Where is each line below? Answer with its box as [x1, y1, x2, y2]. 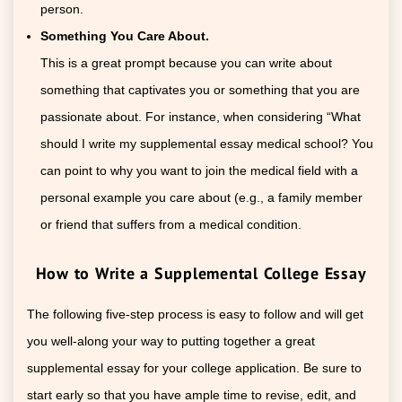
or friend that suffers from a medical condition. [40, 216, 301, 232]
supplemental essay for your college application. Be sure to [27, 360, 362, 375]
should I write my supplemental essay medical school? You [40, 135, 373, 151]
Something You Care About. [40, 28, 209, 43]
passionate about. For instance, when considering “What [40, 109, 361, 124]
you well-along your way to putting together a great [27, 333, 315, 348]
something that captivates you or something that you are [40, 82, 360, 97]
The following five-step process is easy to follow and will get [27, 306, 363, 321]
